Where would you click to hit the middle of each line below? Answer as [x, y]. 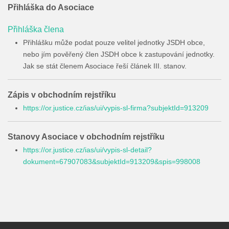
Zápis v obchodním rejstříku [62, 95]
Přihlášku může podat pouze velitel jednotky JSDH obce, [114, 42]
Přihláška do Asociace [51, 7]
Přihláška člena [36, 29]
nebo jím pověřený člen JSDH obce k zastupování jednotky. [119, 54]
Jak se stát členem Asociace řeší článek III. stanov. [105, 66]
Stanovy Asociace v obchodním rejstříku [86, 137]
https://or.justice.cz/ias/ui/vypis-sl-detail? [87, 150]
